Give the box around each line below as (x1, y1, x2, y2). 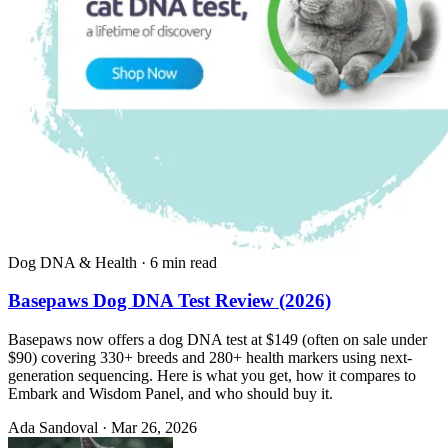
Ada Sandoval (8, 419, 98, 437)
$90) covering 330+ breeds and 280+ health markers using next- (8, 349, 412, 367)
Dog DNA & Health (8, 253, 137, 271)
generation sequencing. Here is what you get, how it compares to (8, 367, 416, 385)
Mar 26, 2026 (111, 419, 197, 437)
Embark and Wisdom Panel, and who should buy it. (8, 385, 333, 403)
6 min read (150, 253, 217, 271)
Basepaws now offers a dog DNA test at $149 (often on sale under (8, 331, 427, 349)
